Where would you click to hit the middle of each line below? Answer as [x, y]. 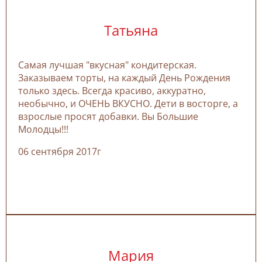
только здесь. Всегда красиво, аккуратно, [112, 90]
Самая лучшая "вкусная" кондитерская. [107, 65]
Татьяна [131, 30]
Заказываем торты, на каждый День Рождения [124, 77]
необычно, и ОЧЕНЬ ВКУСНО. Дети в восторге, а [128, 103]
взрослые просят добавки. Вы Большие [108, 116]
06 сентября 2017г [60, 151]
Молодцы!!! [43, 129]
